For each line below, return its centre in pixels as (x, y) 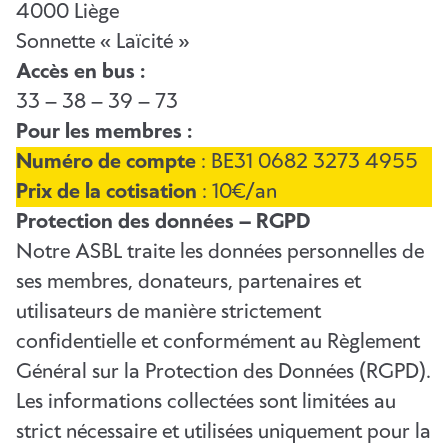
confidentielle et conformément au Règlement (218, 342)
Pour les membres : (104, 132)
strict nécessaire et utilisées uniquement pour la (223, 432)
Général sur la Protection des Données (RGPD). (223, 372)
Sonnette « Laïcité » (102, 42)
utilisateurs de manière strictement (168, 312)
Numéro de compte (108, 162)
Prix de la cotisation (106, 192)
